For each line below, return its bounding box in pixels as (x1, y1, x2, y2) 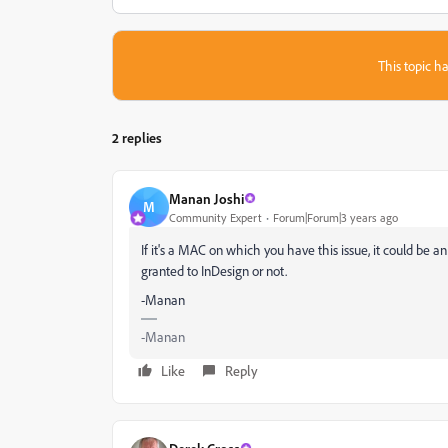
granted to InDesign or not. (141, 262, 287, 279)
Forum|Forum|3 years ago (273, 209, 398, 225)
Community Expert (169, 209, 262, 225)
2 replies (112, 129, 162, 146)
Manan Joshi (169, 189, 244, 207)
